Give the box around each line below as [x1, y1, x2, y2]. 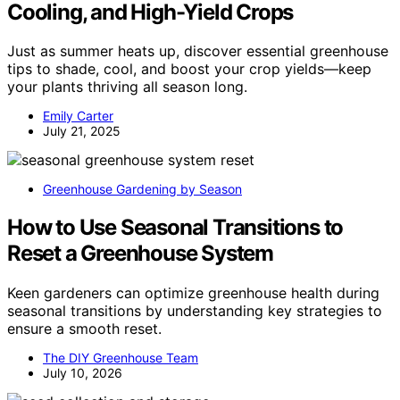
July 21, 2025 [43, 123, 121, 139]
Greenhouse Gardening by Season [43, 181, 242, 197]
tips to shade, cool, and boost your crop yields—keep [7, 60, 371, 79]
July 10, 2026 [43, 365, 122, 381]
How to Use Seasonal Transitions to [7, 214, 344, 241]
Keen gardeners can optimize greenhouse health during [7, 284, 379, 303]
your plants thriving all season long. [7, 78, 247, 96]
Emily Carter [43, 108, 113, 124]
